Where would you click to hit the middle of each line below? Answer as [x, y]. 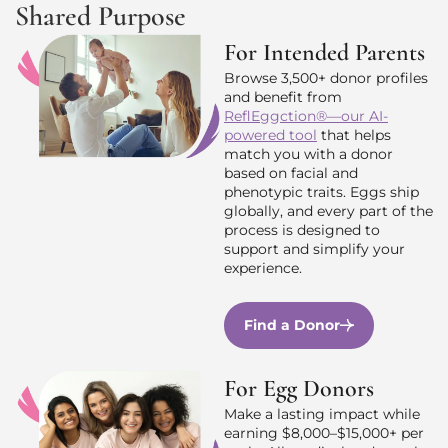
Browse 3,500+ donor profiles [326, 78]
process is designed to [302, 230]
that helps [354, 135]
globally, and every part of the [328, 211]
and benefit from [283, 97]
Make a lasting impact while [322, 414]
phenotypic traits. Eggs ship [321, 192]
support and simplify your [314, 249]
